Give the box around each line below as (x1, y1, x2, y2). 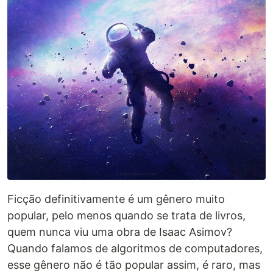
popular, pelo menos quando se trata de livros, (7, 208, 246, 222)
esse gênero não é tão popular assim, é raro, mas (7, 258, 260, 271)
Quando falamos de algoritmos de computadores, (7, 241, 263, 255)
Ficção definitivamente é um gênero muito (7, 192, 225, 205)
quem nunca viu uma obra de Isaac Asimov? (7, 225, 232, 238)
